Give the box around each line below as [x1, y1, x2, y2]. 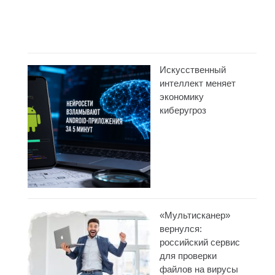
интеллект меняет [160, 77, 236, 88]
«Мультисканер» [160, 209, 230, 220]
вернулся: [160, 223, 202, 234]
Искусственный [160, 64, 226, 75]
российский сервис [160, 236, 240, 247]
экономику [160, 91, 204, 102]
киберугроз [160, 104, 206, 115]
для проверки [160, 250, 217, 261]
